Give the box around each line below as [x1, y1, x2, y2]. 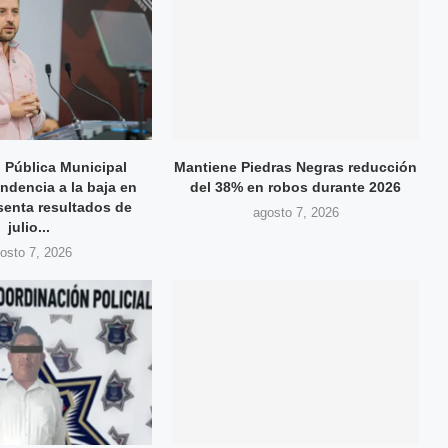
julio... [7, 219, 50, 236]
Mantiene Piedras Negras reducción [174, 159, 418, 176]
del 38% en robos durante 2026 [190, 179, 402, 196]
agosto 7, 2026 [252, 205, 339, 221]
